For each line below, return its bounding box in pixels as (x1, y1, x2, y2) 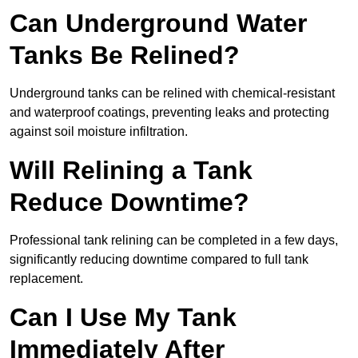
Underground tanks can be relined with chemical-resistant (10, 86, 335, 101)
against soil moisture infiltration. (10, 125, 188, 139)
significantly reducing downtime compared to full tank (10, 253, 308, 267)
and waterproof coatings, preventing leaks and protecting (10, 105, 329, 120)
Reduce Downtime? (10, 188, 249, 217)
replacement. (10, 272, 83, 286)
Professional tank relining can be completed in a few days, (10, 233, 338, 248)
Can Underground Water (10, 9, 307, 38)
